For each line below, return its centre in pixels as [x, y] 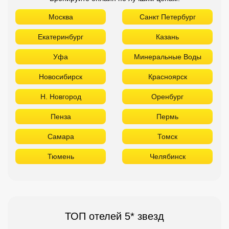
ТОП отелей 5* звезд [114, 216]
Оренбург [167, 97]
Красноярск [167, 77]
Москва [61, 17]
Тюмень [61, 156]
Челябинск [167, 156]
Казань [167, 37]
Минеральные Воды [167, 57]
